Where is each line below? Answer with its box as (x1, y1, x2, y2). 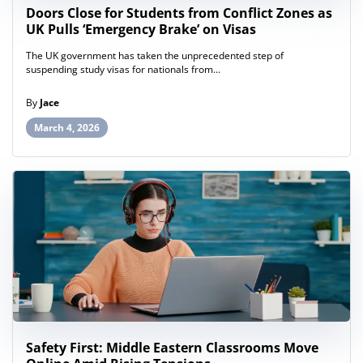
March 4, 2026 (34, 121, 100, 135)
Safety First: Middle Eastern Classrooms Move (26, 339, 318, 357)
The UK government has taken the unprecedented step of (26, 49, 284, 63)
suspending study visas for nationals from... (26, 62, 220, 77)
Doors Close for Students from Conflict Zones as (26, 4, 332, 23)
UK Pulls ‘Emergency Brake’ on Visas (26, 20, 256, 39)
